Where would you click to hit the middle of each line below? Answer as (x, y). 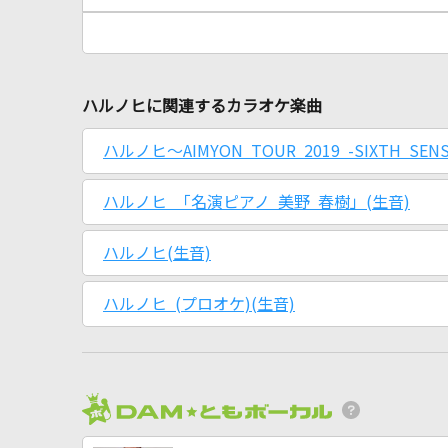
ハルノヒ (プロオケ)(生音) (199, 304)
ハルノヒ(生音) (157, 253)
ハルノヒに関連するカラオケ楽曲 (202, 106)
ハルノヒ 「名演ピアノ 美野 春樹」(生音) (256, 202)
